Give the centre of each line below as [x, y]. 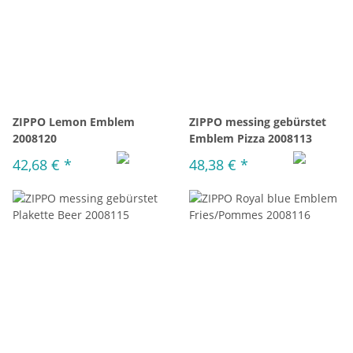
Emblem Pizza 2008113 [251, 138]
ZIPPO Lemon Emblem [74, 122]
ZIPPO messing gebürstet [258, 122]
